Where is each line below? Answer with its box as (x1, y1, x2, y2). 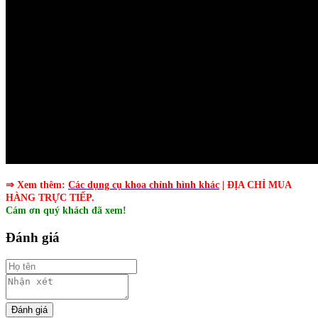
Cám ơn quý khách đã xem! (6, 205, 126, 216)
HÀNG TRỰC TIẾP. (6, 192, 94, 204)
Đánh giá (6, 230, 60, 246)
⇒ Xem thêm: (6, 180, 68, 191)
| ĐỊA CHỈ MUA (219, 180, 291, 191)
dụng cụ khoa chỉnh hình (87, 180, 196, 191)
